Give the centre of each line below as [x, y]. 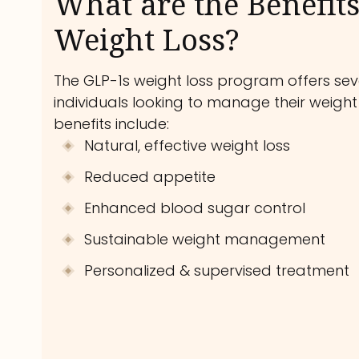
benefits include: [112, 124]
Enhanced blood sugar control [195, 208]
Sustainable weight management [205, 240]
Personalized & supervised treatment [217, 271]
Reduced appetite [150, 177]
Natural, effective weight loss [188, 146]
